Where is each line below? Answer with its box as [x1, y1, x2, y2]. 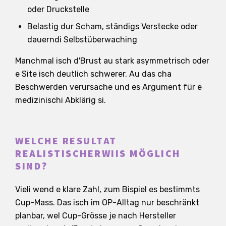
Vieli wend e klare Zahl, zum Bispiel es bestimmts [15, 184, 200, 194]
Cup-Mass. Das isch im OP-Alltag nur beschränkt [15, 197, 199, 207]
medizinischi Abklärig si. [15, 95, 106, 105]
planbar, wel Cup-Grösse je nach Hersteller [15, 210, 176, 220]
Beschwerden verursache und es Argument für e [15, 82, 202, 92]
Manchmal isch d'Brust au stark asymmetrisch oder [15, 55, 209, 66]
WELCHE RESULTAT [15, 134, 117, 148]
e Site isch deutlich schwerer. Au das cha [15, 69, 172, 79]
